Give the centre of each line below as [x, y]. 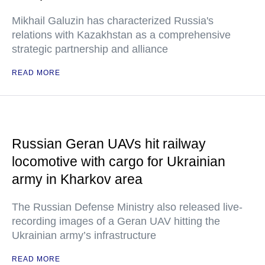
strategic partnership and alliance [90, 49]
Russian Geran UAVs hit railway [109, 143]
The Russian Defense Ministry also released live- [127, 207]
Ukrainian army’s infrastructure [84, 235]
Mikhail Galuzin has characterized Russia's [113, 20]
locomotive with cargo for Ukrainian [119, 161]
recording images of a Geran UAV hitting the [116, 221]
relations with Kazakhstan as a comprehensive [121, 35]
